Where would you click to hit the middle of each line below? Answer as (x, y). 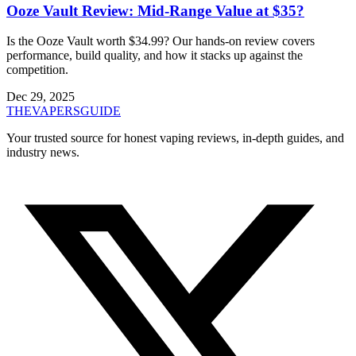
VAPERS (56, 111)
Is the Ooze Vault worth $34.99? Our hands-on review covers (161, 41)
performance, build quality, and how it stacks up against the (155, 56)
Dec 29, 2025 (41, 97)
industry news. (43, 153)
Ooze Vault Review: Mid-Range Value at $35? (155, 10)
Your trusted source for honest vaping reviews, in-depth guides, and (175, 138)
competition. (37, 70)
